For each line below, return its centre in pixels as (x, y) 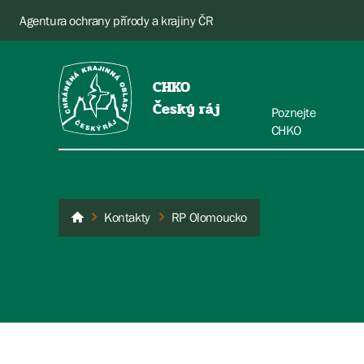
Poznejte (293, 112)
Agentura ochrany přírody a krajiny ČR (117, 20)
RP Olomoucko (209, 217)
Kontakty (127, 217)
